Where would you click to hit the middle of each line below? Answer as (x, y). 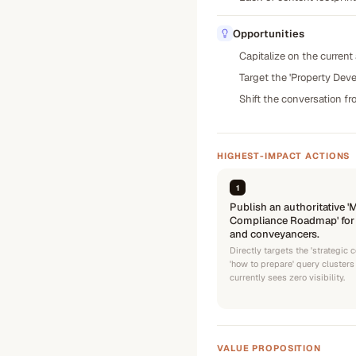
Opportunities (269, 33)
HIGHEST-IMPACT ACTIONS (284, 156)
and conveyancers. (275, 234)
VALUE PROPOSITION (269, 348)
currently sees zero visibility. (287, 277)
